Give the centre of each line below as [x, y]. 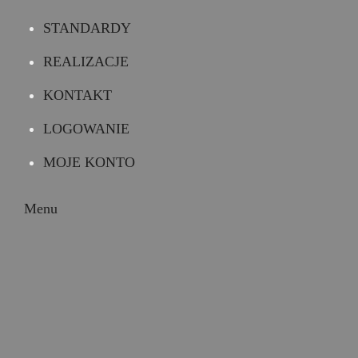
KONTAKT [78, 95]
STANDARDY [87, 28]
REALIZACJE [86, 62]
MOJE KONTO [89, 162]
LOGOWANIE [86, 129]
